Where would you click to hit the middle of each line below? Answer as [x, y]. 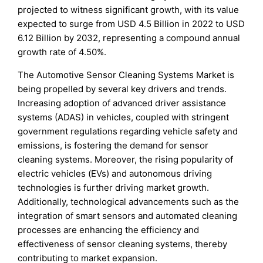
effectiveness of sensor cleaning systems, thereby [123, 244]
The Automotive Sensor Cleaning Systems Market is [126, 75]
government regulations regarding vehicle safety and [128, 131]
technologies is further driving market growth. [114, 187]
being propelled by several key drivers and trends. [122, 89]
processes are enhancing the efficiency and [109, 230]
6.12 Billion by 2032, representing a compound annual [129, 38]
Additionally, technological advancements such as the [129, 201]
